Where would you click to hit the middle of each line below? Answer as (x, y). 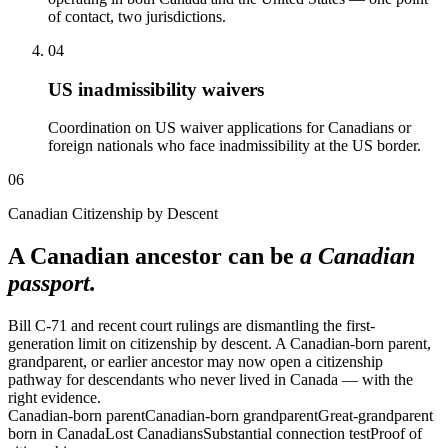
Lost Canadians (154, 434)
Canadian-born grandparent (231, 416)
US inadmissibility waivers (156, 89)
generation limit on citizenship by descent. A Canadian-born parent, (219, 344)
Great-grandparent (375, 416)
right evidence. (54, 398)
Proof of (396, 434)
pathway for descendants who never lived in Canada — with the (210, 380)
